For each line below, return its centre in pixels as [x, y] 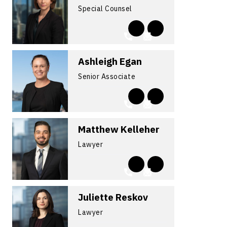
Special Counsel [105, 8]
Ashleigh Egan [110, 61]
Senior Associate [107, 76]
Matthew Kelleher [119, 129]
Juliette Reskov [113, 197]
